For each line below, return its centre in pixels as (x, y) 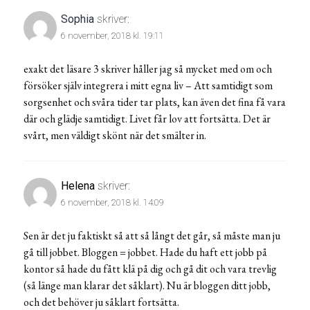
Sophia (77, 19)
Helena (78, 185)
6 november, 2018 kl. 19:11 (112, 35)
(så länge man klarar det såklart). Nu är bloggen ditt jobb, (147, 285)
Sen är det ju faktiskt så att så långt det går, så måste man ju (152, 235)
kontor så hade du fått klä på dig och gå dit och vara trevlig (150, 268)
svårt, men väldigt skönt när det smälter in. (115, 135)
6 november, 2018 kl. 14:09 (112, 202)
